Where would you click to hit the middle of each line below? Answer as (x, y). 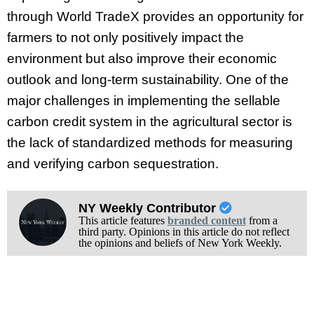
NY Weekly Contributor (149, 208)
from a (261, 220)
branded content (206, 220)
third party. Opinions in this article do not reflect (184, 231)
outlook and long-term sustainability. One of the (148, 80)
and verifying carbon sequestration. (113, 164)
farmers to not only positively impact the (125, 38)
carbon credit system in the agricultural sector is (150, 122)
